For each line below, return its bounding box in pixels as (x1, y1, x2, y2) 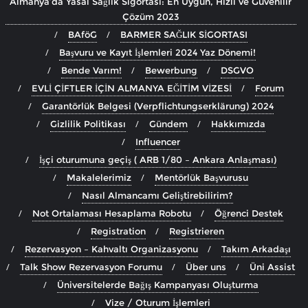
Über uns (186, 261, 226, 273)
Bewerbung (145, 65, 197, 76)
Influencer (135, 136, 180, 148)
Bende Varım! (61, 65, 122, 76)
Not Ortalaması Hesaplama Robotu (32, 208, 191, 219)
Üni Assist (250, 261, 295, 273)
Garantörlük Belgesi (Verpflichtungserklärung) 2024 (41, 100, 274, 112)
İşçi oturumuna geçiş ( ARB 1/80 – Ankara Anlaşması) (38, 154, 276, 166)
